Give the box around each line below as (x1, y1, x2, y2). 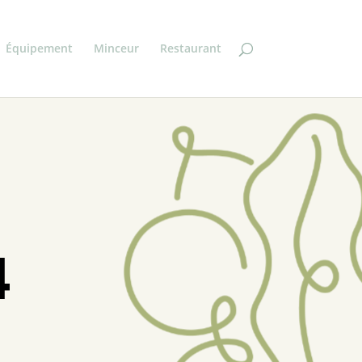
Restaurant (159, 40, 221, 56)
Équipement (5, 40, 73, 56)
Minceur (93, 40, 139, 56)
